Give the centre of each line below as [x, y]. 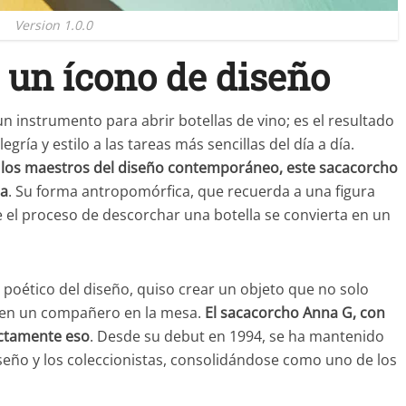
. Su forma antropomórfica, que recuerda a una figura [192, 191]
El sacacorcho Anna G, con [295, 313]
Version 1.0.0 [53, 25]
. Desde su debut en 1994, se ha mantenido [237, 336]
